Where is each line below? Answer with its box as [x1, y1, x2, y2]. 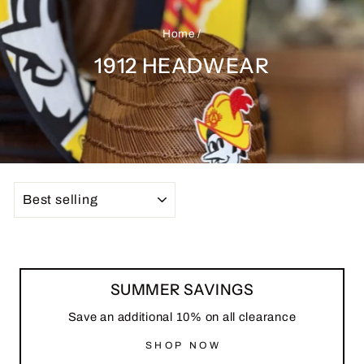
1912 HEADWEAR [94, 52, 270, 78]
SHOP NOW [145, 340, 222, 352]
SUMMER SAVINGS [110, 280, 254, 300]
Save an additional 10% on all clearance [67, 310, 297, 324]
